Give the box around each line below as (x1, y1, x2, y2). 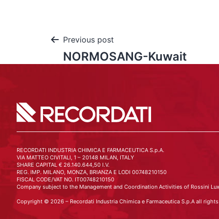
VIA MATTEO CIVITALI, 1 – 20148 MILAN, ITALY (16, 154, 134, 161)
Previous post (63, 35, 114, 44)
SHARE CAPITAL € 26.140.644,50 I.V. (16, 161, 109, 168)
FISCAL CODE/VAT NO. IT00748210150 (16, 176, 114, 183)
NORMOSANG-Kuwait (63, 49, 187, 64)
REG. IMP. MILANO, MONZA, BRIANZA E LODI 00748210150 (16, 169, 167, 175)
